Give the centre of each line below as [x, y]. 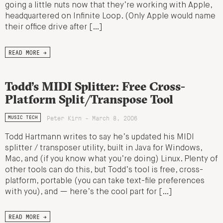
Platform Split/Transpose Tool [89, 99]
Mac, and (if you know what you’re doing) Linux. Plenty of [111, 159]
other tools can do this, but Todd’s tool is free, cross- [104, 170]
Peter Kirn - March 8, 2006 [92, 117]
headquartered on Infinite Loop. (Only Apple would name [110, 16]
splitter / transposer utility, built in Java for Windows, [104, 148]
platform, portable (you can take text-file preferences [105, 181]
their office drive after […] [54, 27]
